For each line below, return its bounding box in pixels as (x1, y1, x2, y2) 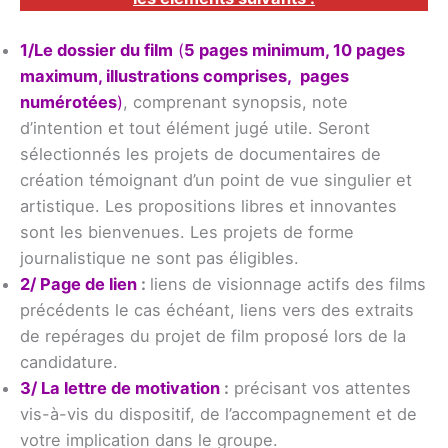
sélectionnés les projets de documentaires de (20, 143, 381, 164)
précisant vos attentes (229, 377, 411, 398)
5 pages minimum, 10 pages (184, 39, 405, 60)
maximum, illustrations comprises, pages (20, 65, 349, 86)
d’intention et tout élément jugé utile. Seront (20, 117, 370, 138)
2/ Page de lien (20, 273, 137, 294)
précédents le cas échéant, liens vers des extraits (20, 299, 414, 320)
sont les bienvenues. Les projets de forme (20, 221, 354, 242)
